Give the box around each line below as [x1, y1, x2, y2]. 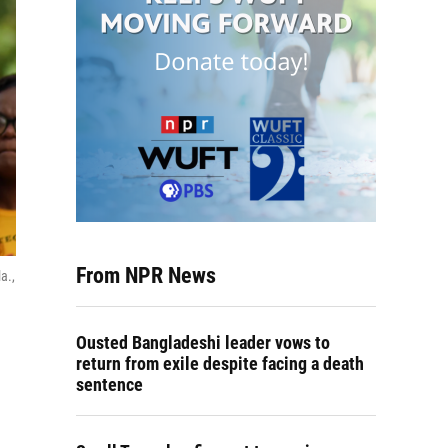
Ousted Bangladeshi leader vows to [76, 332, 330, 353]
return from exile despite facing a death [76, 353, 364, 374]
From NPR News [76, 263, 216, 288]
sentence [76, 374, 143, 395]
